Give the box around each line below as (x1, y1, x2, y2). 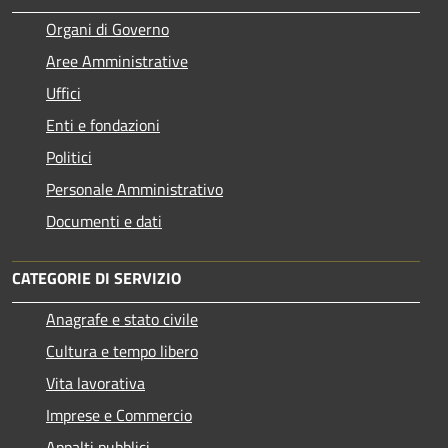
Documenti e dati (46, 208, 162, 233)
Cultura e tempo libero (46, 338, 198, 363)
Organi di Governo (46, 16, 169, 41)
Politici (46, 144, 92, 169)
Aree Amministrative (46, 48, 188, 73)
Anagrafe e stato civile (46, 306, 198, 331)
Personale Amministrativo (46, 176, 223, 201)
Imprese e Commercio (46, 402, 192, 427)
